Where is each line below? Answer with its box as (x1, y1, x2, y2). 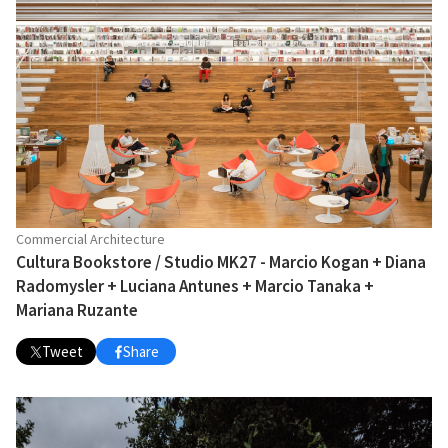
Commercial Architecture (16, 230, 165, 249)
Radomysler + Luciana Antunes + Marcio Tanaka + (16, 275, 374, 298)
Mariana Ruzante (16, 299, 138, 322)
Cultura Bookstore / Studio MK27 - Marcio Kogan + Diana (16, 251, 426, 274)
